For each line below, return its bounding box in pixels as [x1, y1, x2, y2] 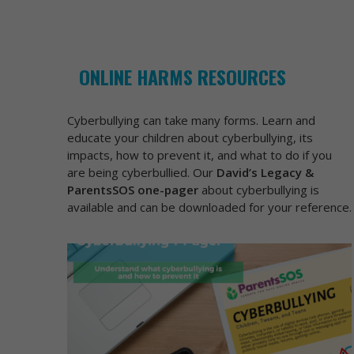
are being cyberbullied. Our [66, 164, 217, 180]
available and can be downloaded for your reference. [66, 199, 352, 215]
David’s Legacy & [216, 164, 314, 180]
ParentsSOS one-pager [66, 182, 201, 198]
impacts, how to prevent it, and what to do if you [66, 147, 332, 163]
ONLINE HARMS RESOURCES [78, 62, 286, 91]
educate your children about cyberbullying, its [66, 130, 313, 145]
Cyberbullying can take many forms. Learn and [66, 112, 315, 128]
